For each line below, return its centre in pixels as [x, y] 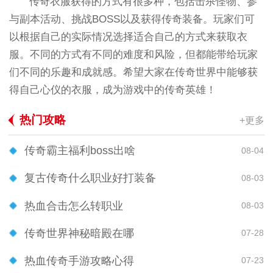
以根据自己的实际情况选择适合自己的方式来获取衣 [128, 37]
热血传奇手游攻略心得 [79, 261]
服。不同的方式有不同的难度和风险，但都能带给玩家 [133, 54]
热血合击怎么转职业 [74, 206]
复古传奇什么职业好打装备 [90, 178]
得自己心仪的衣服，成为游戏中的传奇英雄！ [112, 90]
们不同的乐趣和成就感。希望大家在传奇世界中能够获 [133, 72]
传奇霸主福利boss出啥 [80, 151]
